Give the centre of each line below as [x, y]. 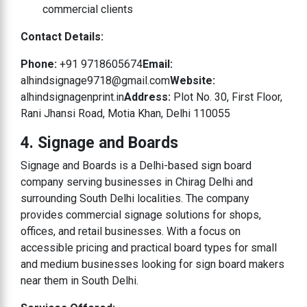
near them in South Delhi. [79, 280]
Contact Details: [62, 36]
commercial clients [88, 9]
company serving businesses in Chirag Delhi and [137, 182]
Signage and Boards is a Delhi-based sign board [136, 165]
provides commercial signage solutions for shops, [141, 214]
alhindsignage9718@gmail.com [95, 80]
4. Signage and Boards [99, 143]
